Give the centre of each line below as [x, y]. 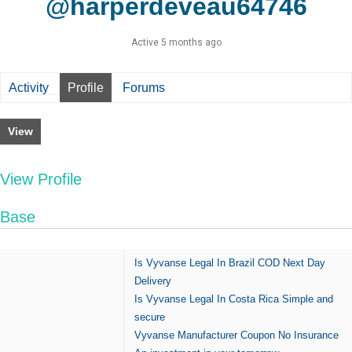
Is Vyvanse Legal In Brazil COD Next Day [230, 263]
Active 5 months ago [176, 42]
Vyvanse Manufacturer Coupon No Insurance [236, 335]
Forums [144, 87]
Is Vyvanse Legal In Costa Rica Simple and [234, 299]
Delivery [153, 281]
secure [150, 317]
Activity [29, 87]
